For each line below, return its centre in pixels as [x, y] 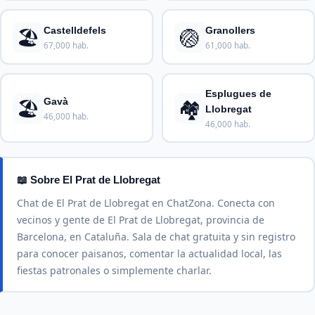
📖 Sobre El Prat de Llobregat [89, 179]
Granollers [230, 30]
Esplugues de [238, 93]
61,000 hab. [227, 45]
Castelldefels [75, 30]
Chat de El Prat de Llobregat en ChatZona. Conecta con [146, 202]
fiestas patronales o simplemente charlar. [114, 270]
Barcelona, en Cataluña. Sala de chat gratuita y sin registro [156, 236]
